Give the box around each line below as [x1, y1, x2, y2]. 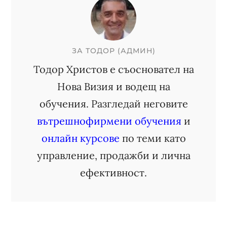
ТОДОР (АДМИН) [85, 46, 156, 55]
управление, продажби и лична [36, 149, 191, 162]
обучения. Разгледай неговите [39, 97, 188, 110]
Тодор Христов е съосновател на [33, 63, 194, 75]
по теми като [119, 132, 186, 144]
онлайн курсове [41, 132, 120, 144]
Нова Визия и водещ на [57, 80, 170, 93]
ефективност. [80, 166, 147, 179]
